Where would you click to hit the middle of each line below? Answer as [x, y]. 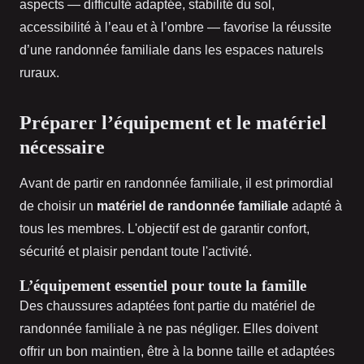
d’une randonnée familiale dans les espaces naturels [171, 50]
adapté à [315, 206]
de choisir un [58, 206]
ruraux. [39, 73]
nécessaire [62, 147]
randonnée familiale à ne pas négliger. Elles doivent [169, 329]
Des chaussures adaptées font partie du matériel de [167, 306]
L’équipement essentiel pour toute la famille [163, 286]
